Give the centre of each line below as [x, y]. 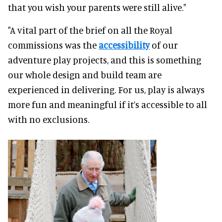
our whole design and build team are [85, 75]
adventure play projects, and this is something [105, 60]
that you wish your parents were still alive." [97, 7]
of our [164, 45]
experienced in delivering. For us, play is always [106, 90]
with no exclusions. [49, 119]
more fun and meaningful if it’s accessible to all [108, 105]
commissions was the [53, 45]
